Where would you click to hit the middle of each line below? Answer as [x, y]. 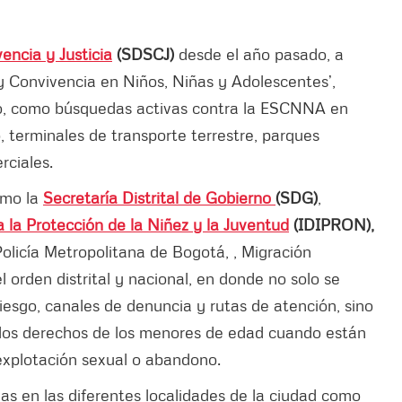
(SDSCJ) [143, 53]
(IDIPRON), [332, 224]
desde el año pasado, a [259, 53]
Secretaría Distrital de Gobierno [159, 197]
